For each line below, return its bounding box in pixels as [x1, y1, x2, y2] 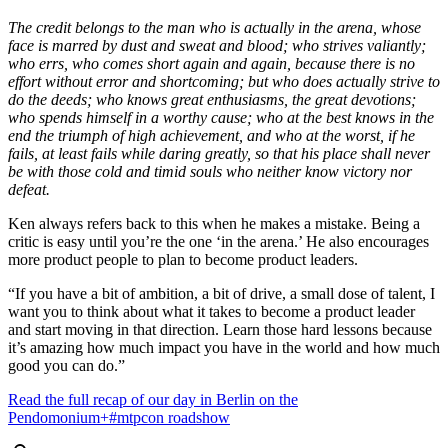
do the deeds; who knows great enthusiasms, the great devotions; [8, 91, 416, 109]
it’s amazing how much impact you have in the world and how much [8, 339, 440, 357]
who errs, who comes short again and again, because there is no [8, 55, 415, 73]
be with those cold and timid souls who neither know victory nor [8, 163, 412, 181]
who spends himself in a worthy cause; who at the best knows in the [8, 109, 434, 127]
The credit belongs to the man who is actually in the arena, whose [8, 19, 421, 37]
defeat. [8, 181, 50, 199]
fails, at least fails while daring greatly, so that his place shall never [8, 145, 430, 163]
